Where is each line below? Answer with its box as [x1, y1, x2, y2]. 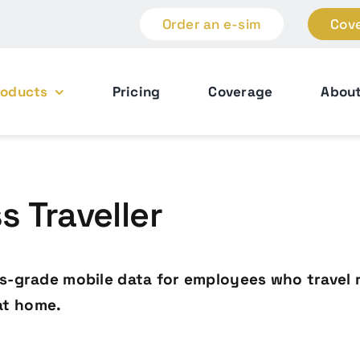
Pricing [112, 82, 161, 100]
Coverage [208, 82, 273, 100]
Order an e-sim [162, 15, 262, 33]
